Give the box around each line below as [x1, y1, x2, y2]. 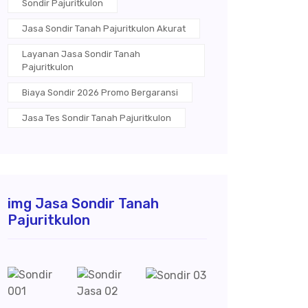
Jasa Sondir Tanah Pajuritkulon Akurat [22, 23, 186, 34]
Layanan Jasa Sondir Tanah [22, 49, 140, 59]
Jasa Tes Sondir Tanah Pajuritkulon [22, 113, 171, 123]
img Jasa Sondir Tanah [8, 195, 159, 212]
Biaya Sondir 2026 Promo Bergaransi [22, 87, 178, 98]
